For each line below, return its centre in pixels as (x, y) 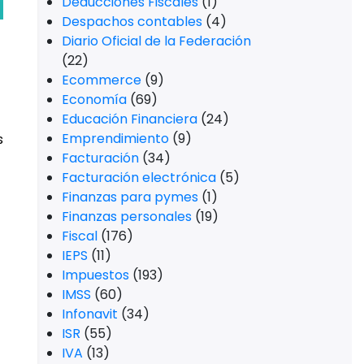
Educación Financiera (130, 119)
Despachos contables (132, 22)
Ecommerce (102, 80)
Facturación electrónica (139, 178)
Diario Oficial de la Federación (156, 41)
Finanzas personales (127, 217)
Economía (94, 100)
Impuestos (95, 275)
